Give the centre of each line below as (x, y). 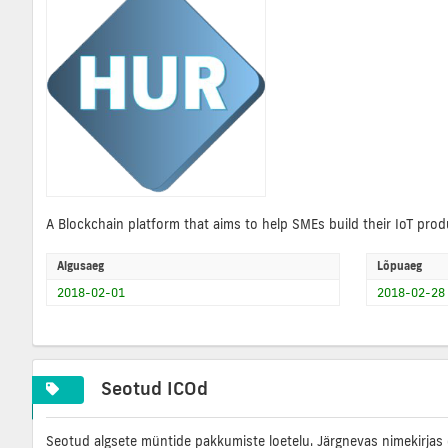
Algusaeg (80, 266)
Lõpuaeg (399, 266)
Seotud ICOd (155, 387)
